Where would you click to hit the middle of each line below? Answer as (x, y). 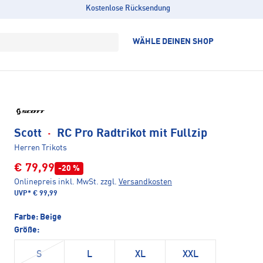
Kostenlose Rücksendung (128, 9)
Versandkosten (145, 182)
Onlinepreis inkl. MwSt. (56, 182)
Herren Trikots (41, 148)
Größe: (27, 230)
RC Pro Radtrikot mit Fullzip (131, 134)
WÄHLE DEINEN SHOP (173, 42)
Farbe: (27, 217)
